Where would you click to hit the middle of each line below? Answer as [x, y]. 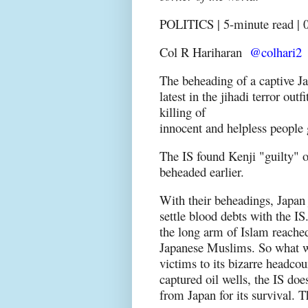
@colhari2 [276, 52]
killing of [185, 111]
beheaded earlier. [202, 171]
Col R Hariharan [202, 52]
